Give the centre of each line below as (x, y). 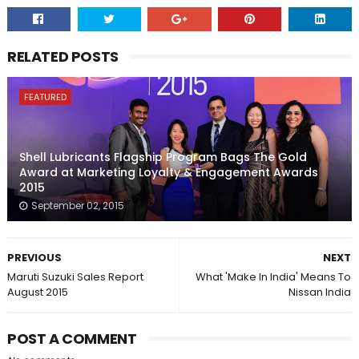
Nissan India (320, 292)
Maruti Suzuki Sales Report (75, 277)
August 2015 (37, 292)
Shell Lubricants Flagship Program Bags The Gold (163, 157)
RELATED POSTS (63, 57)
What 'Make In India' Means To (274, 277)
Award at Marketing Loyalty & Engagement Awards (168, 173)
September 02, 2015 (77, 206)
